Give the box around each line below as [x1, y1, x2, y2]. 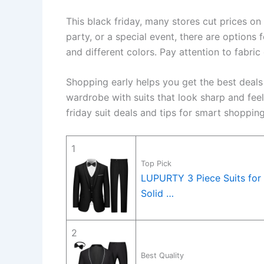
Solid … [141, 187, 174, 199]
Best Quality [141, 250, 184, 260]
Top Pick [141, 159, 171, 168]
